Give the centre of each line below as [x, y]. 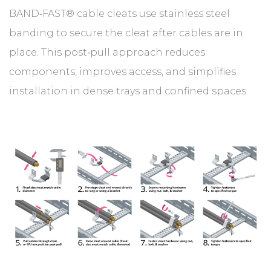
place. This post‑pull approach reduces [107, 53]
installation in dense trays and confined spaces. [129, 91]
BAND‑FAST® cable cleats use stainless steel [119, 14]
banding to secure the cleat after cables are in [126, 33]
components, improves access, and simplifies [122, 72]
